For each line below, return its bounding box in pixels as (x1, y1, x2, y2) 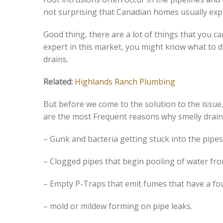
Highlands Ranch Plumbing (75, 76, 175, 87)
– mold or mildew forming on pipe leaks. (43, 201, 192, 212)
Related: (43, 76, 75, 87)
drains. (43, 54, 68, 65)
